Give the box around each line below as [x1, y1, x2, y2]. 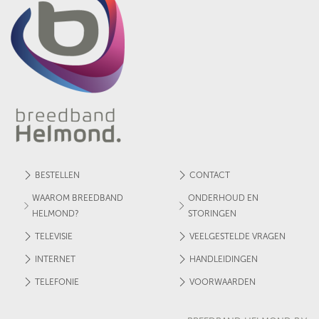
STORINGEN [187, 209, 236, 219]
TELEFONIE [35, 277, 79, 287]
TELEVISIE [35, 231, 73, 241]
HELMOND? [31, 209, 79, 219]
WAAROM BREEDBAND [31, 193, 123, 203]
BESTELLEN [35, 170, 80, 180]
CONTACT [189, 170, 230, 180]
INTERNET [35, 254, 75, 264]
